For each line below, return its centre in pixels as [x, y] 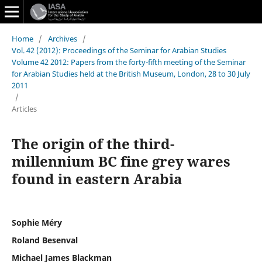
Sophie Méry [37, 222]
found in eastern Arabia [96, 178]
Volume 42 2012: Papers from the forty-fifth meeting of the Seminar [128, 62]
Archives [62, 38]
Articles [24, 108]
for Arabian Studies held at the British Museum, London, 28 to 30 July [131, 73]
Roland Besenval [44, 240]
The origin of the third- [93, 143]
